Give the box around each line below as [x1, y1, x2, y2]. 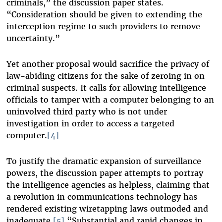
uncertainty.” [6, 33, 60, 44]
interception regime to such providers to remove [6, 21, 200, 32]
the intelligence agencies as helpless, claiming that [6, 180, 210, 190]
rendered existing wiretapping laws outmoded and [6, 204, 208, 214]
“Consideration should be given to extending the [6, 9, 202, 20]
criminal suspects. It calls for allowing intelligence [6, 83, 206, 93]
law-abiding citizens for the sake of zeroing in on [6, 71, 205, 81]
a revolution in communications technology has [6, 192, 197, 202]
